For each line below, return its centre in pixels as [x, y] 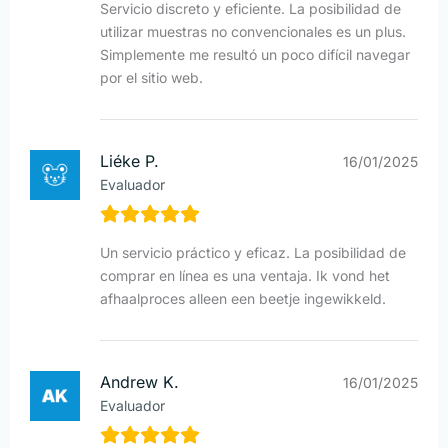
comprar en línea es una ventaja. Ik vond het [245, 276]
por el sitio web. [151, 78]
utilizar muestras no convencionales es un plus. [253, 32]
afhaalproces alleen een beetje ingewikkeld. [243, 299]
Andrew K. [139, 382]
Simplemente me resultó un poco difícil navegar [255, 55]
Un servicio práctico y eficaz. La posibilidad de [253, 253]
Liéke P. [129, 161]
